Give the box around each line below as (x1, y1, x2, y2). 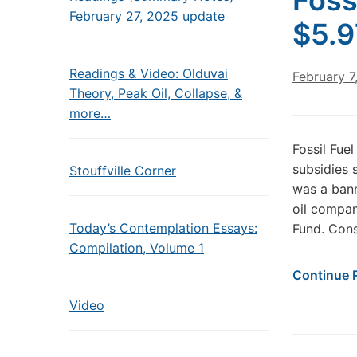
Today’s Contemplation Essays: (69, 220, 257, 236)
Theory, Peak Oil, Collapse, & (69, 85, 242, 101)
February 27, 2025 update (69, 8, 225, 24)
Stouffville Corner (69, 163, 176, 178)
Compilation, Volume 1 (69, 240, 204, 256)
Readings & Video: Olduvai (69, 65, 228, 81)
